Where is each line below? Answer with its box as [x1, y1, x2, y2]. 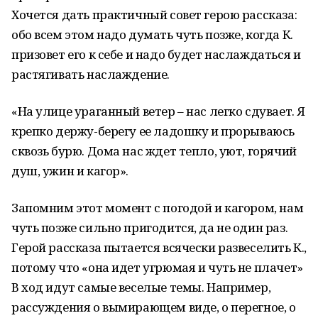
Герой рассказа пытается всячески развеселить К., [11, 239, 307, 256]
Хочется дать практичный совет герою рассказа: [11, 6, 297, 23]
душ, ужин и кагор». [11, 163, 129, 179]
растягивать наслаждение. [11, 66, 170, 82]
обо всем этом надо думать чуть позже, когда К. [11, 26, 293, 43]
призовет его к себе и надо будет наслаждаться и [11, 46, 301, 62]
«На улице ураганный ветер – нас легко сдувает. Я [11, 103, 305, 119]
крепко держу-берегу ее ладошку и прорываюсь [11, 123, 295, 139]
